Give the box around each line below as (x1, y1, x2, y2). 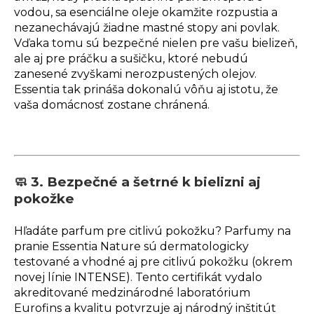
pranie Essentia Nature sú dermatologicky (14, 240, 249, 254)
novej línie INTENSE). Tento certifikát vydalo (14, 271, 262, 285)
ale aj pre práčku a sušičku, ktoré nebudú (14, 52, 248, 66)
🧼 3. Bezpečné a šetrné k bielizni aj (14, 174, 261, 191)
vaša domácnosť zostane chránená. (14, 98, 210, 112)
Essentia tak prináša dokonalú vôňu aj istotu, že (14, 83, 278, 97)
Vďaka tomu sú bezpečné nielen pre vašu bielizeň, (14, 36, 297, 50)
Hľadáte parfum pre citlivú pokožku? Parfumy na (14, 224, 291, 238)
